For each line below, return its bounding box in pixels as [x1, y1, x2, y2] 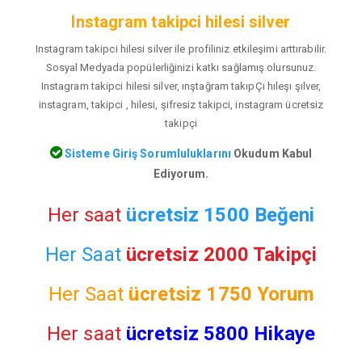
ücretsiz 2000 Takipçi [125, 242, 317, 266]
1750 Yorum [206, 282, 314, 305]
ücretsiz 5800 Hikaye [125, 322, 315, 345]
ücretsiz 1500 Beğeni [126, 203, 315, 226]
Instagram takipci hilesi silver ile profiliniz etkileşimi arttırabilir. [35, 43, 327, 56]
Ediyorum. [153, 166, 209, 180]
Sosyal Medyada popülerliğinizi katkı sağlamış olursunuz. [45, 61, 317, 74]
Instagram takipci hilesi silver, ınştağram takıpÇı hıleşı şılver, [40, 80, 322, 93]
